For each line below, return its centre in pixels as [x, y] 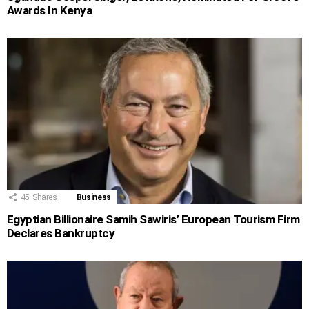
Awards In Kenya [50, 11]
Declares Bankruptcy [61, 233]
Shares [44, 198]
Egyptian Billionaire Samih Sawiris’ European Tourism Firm [153, 220]
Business [93, 198]
